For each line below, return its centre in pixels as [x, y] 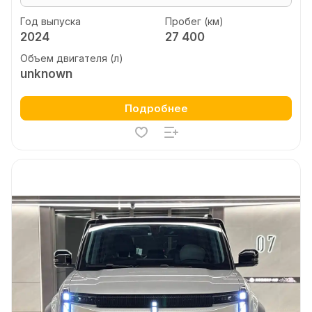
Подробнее [156, 108]
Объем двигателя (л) [72, 58]
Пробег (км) [194, 21]
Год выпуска [50, 21]
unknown [46, 74]
